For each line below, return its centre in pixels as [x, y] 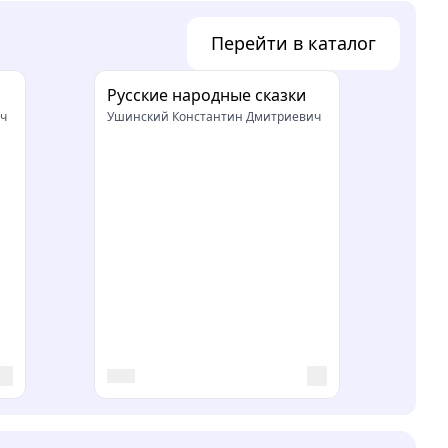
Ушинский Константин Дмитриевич [214, 116]
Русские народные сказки [206, 94]
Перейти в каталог [293, 42]
